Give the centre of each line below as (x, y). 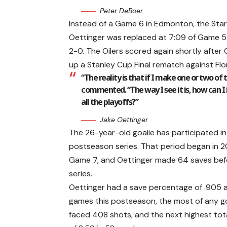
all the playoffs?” (110, 102)
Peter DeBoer (122, 11)
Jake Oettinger (124, 120)
